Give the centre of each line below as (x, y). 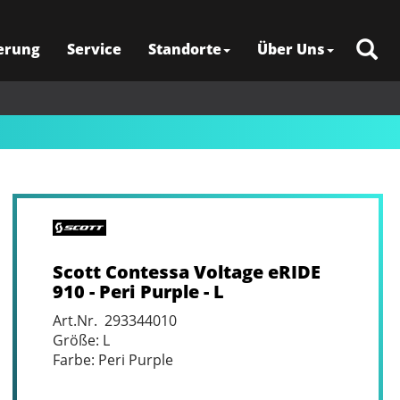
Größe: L (81, 340)
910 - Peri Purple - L (138, 292)
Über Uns (291, 49)
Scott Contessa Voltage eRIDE (186, 272)
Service (94, 49)
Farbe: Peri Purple (112, 360)
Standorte (185, 49)
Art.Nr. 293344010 (114, 321)
